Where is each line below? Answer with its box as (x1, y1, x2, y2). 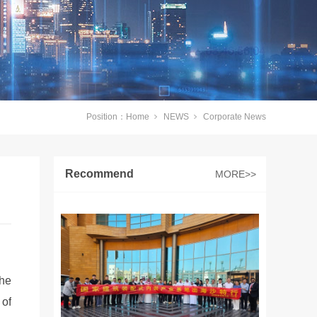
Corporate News (203, 112, 266, 122)
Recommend (65, 168, 134, 180)
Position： (86, 112, 126, 122)
